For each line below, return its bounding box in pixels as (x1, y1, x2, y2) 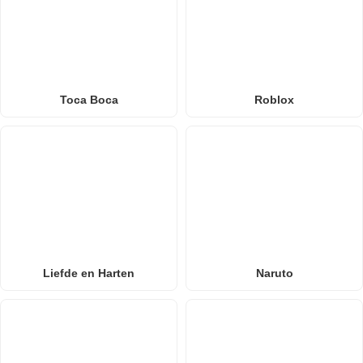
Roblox (254, 92, 294, 106)
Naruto (255, 266, 293, 280)
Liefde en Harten (43, 266, 135, 280)
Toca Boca (59, 92, 118, 106)
